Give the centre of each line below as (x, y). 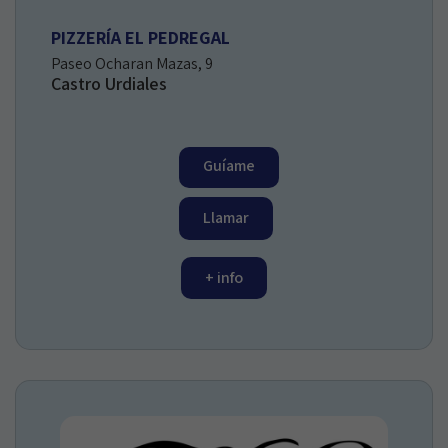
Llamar (226, 217)
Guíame (229, 165)
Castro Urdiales (109, 83)
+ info (224, 277)
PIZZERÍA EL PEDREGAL (140, 37)
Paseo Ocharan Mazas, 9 (132, 63)
